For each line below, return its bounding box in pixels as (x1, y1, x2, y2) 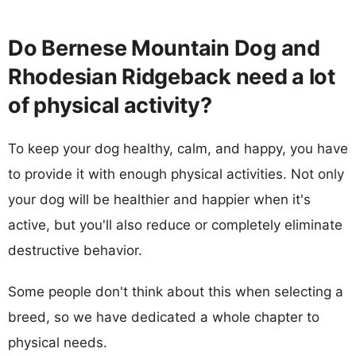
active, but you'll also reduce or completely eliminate (8, 216, 342, 233)
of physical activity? (8, 91, 212, 118)
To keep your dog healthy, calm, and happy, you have (8, 140, 348, 157)
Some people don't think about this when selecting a (8, 283, 343, 300)
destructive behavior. (8, 242, 142, 258)
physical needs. (8, 334, 107, 350)
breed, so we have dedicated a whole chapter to (8, 308, 319, 325)
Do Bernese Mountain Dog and (8, 34, 320, 61)
